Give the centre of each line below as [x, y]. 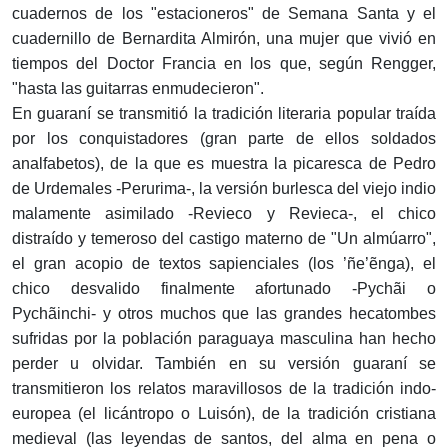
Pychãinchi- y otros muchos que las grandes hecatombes [224, 314]
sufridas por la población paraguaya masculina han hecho [224, 339]
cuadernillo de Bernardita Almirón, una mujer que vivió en [224, 39]
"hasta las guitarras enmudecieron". [138, 89]
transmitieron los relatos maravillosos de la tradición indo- [224, 389]
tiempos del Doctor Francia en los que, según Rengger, [224, 64]
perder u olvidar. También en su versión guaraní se [224, 364]
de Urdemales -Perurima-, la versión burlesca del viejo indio [224, 189]
